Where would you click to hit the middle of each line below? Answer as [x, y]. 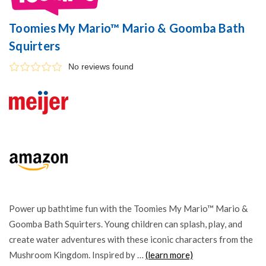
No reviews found [101, 66]
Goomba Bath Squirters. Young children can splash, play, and [126, 224]
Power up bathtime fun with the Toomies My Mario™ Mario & [128, 208]
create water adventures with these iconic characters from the [131, 239]
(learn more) [169, 254]
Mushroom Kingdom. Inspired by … [77, 254]
